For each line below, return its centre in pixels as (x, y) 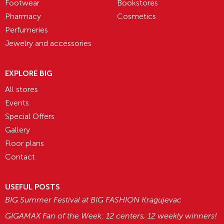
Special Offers (30, 116)
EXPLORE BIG (29, 73)
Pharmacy (23, 16)
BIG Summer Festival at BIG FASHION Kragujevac (93, 200)
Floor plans (24, 143)
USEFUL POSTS (32, 187)
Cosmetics (136, 16)
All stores (21, 89)
